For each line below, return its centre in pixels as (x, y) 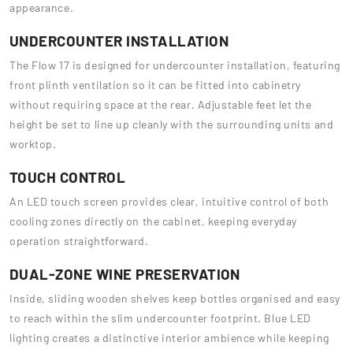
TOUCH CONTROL (68, 176)
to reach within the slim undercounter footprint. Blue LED (160, 318)
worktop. (33, 143)
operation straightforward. (79, 240)
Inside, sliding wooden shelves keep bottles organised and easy (175, 298)
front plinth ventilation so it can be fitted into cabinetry (156, 84)
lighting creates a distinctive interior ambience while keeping (169, 337)
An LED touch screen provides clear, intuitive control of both (169, 201)
